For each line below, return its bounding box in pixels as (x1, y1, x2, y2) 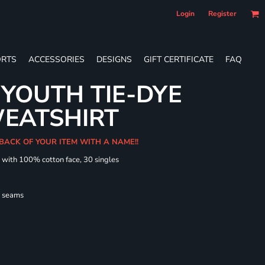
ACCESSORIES (28, 53, 85, 65)
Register (208, 9, 237, 18)
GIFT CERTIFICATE (144, 53, 214, 65)
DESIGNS (96, 53, 132, 65)
